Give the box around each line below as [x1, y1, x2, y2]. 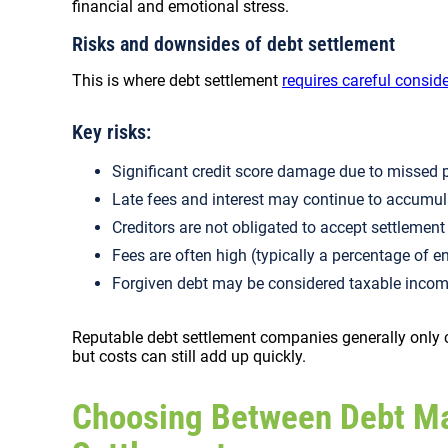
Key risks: [72, 120, 156, 144]
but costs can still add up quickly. [72, 347, 310, 366]
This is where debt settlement [72, 71, 282, 90]
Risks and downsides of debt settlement [72, 32, 400, 56]
